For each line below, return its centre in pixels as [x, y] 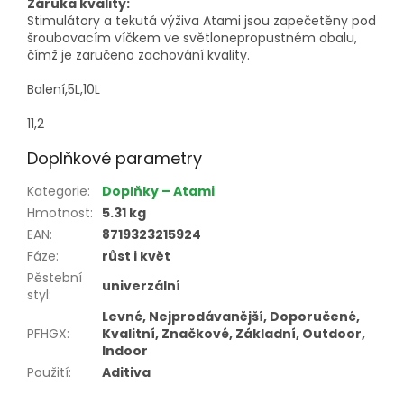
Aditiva [126, 372]
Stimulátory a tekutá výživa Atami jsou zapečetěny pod [202, 20]
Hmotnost [59, 212]
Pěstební [55, 277]
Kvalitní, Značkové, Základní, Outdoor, [234, 333]
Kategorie [57, 191]
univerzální [141, 285]
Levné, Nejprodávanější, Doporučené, [231, 316]
